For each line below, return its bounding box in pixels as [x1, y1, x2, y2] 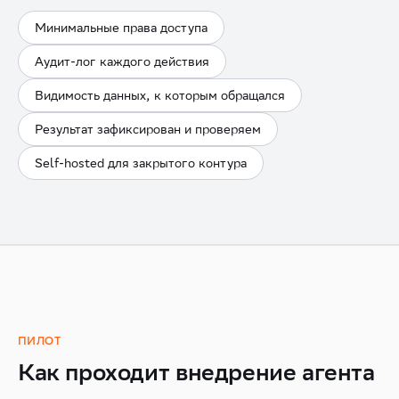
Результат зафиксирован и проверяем [35, 121, 261, 137]
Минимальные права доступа [35, 20, 208, 36]
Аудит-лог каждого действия [35, 53, 209, 69]
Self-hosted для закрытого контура [35, 155, 247, 171]
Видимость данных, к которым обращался [35, 87, 285, 103]
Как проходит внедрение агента [18, 358, 375, 386]
